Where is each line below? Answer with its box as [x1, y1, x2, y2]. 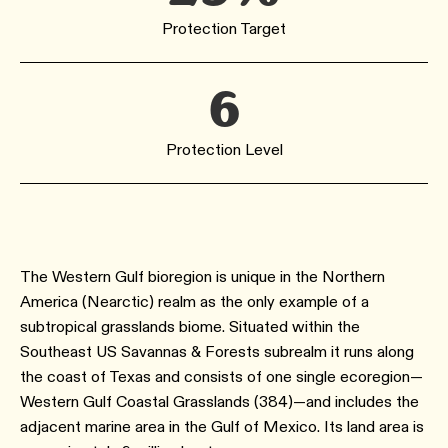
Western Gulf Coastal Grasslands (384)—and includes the [20, 392, 419, 411]
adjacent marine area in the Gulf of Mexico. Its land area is [20, 417, 424, 436]
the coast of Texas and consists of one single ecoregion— [20, 367, 423, 386]
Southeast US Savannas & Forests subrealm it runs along [20, 342, 414, 361]
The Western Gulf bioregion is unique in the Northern [20, 267, 385, 286]
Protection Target [162, 19, 286, 38]
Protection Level [165, 140, 283, 159]
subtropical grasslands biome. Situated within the [20, 317, 360, 336]
